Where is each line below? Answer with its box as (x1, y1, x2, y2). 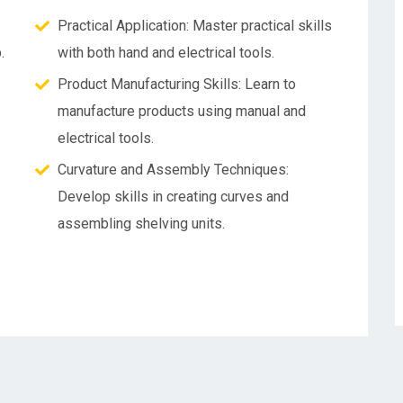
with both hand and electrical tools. (58, 44, 274, 61)
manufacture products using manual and (58, 103, 306, 120)
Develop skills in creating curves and (58, 188, 289, 205)
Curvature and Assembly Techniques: (58, 161, 289, 178)
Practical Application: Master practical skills (58, 17, 332, 34)
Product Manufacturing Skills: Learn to (58, 76, 296, 93)
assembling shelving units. (58, 215, 225, 232)
